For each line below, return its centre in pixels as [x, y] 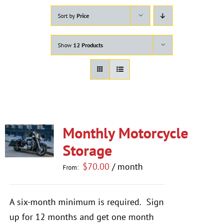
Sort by [67, 16]
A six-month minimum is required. [75, 202]
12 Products [88, 45]
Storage [87, 151]
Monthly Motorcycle [125, 133]
